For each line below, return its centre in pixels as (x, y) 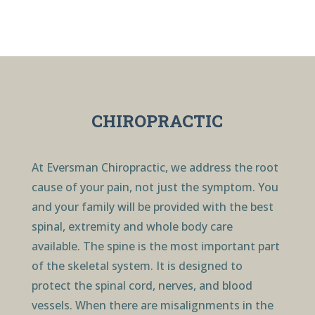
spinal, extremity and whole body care (132, 226)
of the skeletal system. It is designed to (137, 265)
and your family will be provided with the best (152, 206)
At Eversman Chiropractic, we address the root (155, 167)
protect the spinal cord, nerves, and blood (142, 285)
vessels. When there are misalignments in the (152, 305)
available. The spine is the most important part (155, 246)
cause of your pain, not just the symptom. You (155, 187)
